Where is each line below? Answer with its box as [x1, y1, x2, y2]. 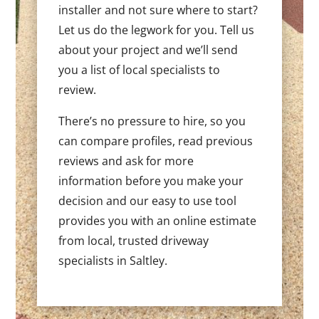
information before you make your [58, 172, 244, 189]
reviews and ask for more [58, 152, 194, 169]
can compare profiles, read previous [58, 132, 253, 149]
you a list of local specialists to [58, 61, 221, 78]
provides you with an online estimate [58, 212, 257, 229]
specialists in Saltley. [58, 252, 168, 268]
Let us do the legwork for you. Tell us [58, 21, 255, 38]
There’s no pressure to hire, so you [58, 113, 246, 129]
